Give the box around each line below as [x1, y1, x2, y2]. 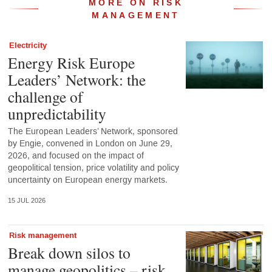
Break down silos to [7, 242, 131, 263]
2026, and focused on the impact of [7, 149, 144, 161]
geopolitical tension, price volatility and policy [7, 161, 179, 174]
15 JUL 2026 [7, 197, 46, 205]
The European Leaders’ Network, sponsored [7, 125, 178, 137]
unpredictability [7, 103, 106, 124]
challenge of [7, 86, 83, 107]
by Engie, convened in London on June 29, [7, 137, 172, 149]
